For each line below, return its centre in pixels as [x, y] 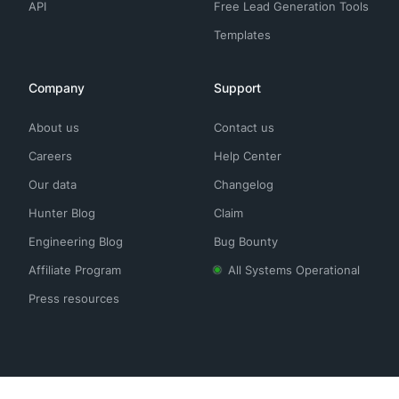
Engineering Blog [76, 241]
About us [54, 127]
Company [57, 87]
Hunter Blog [62, 212]
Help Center [248, 155]
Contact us [244, 127]
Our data [53, 184]
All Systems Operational [294, 269]
